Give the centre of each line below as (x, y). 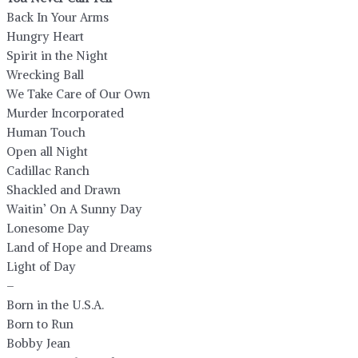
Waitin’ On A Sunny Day (74, 209)
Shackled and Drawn (64, 189)
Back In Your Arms (58, 17)
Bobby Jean (38, 343)
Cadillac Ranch (48, 170)
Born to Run (40, 324)
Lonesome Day (48, 228)
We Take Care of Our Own (78, 93)
